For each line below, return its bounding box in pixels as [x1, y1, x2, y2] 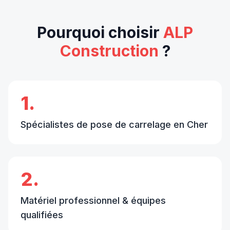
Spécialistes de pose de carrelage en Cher [21, 119, 208, 130]
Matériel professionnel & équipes [21, 195, 166, 206]
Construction [60, 41, 159, 60]
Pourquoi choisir [37, 23, 160, 42]
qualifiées [21, 209, 63, 220]
